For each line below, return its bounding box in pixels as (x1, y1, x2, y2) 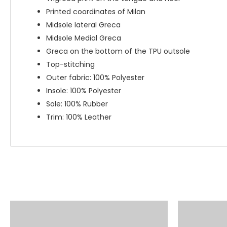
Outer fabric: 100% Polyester (46, 72, 144, 83)
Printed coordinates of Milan (46, 7, 145, 17)
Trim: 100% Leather (46, 112, 111, 122)
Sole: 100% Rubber (46, 99, 108, 109)
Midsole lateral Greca (46, 20, 121, 30)
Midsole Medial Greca (46, 33, 121, 43)
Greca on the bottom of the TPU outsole (46, 46, 190, 56)
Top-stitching (46, 59, 95, 69)
